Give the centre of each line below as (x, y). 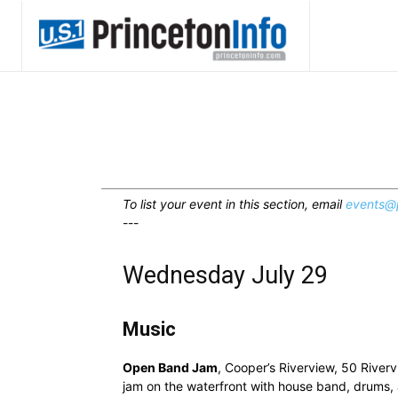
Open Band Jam (170, 367)
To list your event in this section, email (234, 204)
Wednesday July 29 (225, 275)
